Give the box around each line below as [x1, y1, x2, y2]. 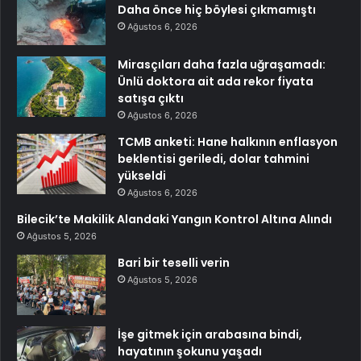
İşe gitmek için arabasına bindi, [118, 326, 302, 343]
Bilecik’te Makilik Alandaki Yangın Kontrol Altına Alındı [17, 211, 332, 228]
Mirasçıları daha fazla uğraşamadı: [118, 56, 326, 73]
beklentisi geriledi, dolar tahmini [118, 151, 309, 168]
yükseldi [118, 168, 166, 185]
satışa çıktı [118, 90, 184, 107]
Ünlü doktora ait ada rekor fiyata [118, 73, 313, 90]
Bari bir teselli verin [118, 255, 230, 272]
